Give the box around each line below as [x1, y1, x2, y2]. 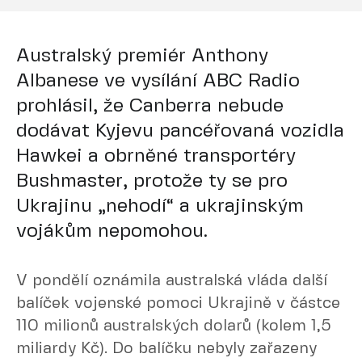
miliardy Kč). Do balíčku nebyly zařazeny [16, 341, 317, 356]
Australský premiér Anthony [16, 47, 268, 65]
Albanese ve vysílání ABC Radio [16, 72, 300, 90]
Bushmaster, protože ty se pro [16, 172, 288, 191]
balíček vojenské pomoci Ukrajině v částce [16, 296, 340, 311]
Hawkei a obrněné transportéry [16, 147, 296, 166]
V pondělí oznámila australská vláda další [16, 273, 327, 288]
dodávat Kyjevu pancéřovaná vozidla [16, 122, 344, 141]
